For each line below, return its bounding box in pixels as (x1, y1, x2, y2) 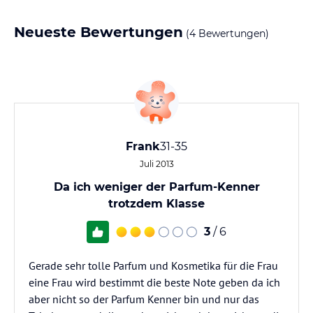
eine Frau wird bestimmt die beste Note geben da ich (29, 275, 280, 289)
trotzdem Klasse (108, 197, 205, 210)
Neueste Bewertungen (14, 24, 183, 41)
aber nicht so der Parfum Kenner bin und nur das (29, 292, 259, 306)
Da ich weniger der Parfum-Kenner (53, 180, 260, 194)
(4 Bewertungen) (183, 27, 269, 40)
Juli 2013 (139, 159, 174, 169)
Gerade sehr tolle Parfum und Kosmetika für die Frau (29, 259, 278, 272)
